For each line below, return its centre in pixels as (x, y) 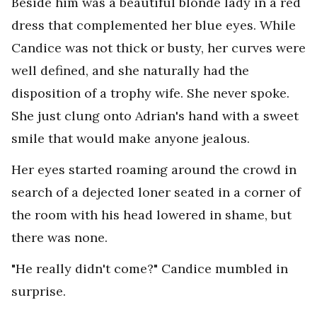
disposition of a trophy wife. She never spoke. (150, 93)
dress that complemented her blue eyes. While (154, 25)
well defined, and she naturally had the (130, 70)
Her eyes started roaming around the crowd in (154, 169)
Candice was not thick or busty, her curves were (158, 48)
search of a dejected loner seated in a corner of (156, 192)
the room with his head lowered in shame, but (151, 215)
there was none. (59, 237)
